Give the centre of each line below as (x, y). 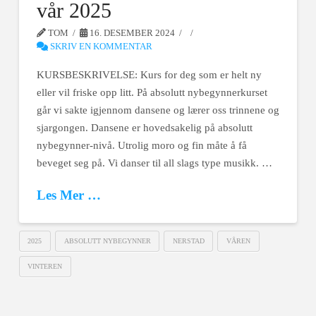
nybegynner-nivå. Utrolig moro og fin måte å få (141, 146)
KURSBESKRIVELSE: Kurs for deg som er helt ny (149, 75)
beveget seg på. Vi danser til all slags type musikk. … (154, 163)
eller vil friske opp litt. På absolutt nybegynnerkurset (152, 93)
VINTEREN (45, 267)
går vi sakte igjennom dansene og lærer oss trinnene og (158, 110)
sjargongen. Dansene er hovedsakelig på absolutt (144, 128)
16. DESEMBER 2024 (132, 33)
